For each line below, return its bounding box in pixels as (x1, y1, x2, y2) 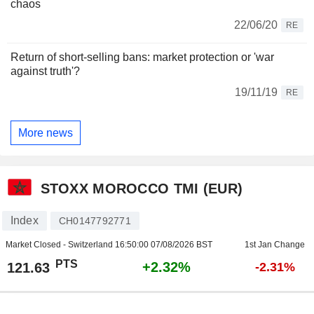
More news (18, 126, 73, 139)
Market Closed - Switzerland (5, 240, 115, 250)
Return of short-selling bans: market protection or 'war (11, 51, 274, 64)
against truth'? (11, 65, 80, 78)
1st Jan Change (245, 240, 305, 250)
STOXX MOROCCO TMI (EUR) (40, 180, 243, 196)
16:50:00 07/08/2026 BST (114, 240, 212, 250)
